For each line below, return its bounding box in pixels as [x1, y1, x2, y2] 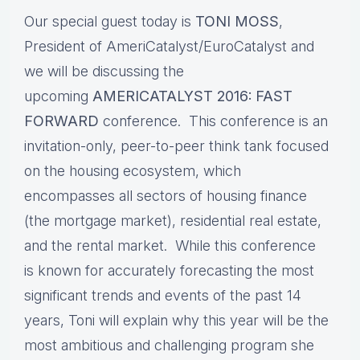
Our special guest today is [24, 13, 195, 31]
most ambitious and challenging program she [24, 337, 314, 354]
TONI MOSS [195, 13, 279, 31]
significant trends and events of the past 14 [24, 287, 301, 305]
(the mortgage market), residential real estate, [24, 212, 321, 230]
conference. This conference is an [99, 112, 328, 130]
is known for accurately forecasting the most [24, 262, 314, 280]
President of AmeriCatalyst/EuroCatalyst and [24, 38, 314, 55]
